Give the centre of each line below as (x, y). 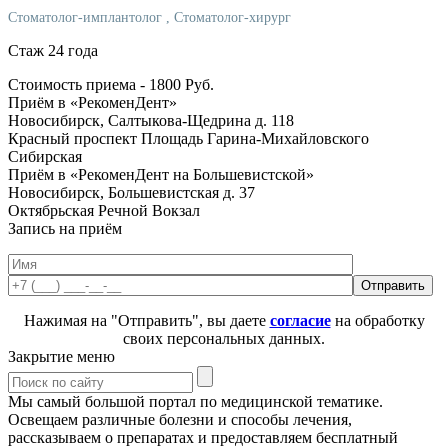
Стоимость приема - (78, 84)
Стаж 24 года (53, 50)
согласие (300, 320)
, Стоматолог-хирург (228, 17)
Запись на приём (65, 228)
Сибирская (45, 156)
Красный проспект (74, 138)
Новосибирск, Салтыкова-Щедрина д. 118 (151, 120)
